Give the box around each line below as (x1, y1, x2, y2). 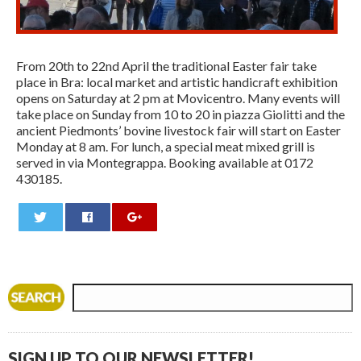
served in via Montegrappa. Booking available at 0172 (16, 155, 313, 171)
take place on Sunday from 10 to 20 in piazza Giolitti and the (16, 106, 345, 122)
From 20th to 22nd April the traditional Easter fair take (16, 58, 317, 74)
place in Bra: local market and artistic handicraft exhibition (16, 74, 338, 90)
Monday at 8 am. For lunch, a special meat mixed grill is (16, 139, 315, 155)
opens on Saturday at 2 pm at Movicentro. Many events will (16, 90, 340, 106)
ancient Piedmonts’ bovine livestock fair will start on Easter (16, 122, 341, 139)
